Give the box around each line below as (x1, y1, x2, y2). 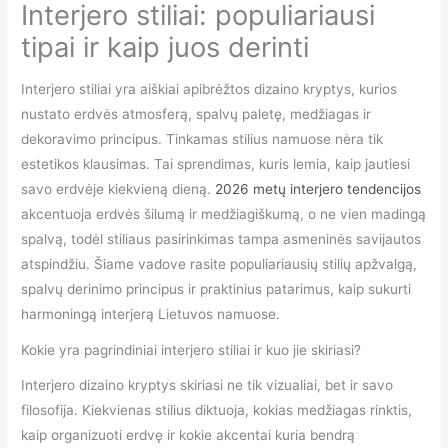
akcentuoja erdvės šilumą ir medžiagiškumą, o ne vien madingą (21, 206, 427, 223)
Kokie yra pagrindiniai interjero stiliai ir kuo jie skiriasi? (21, 342, 362, 359)
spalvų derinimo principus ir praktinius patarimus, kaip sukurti (21, 281, 412, 298)
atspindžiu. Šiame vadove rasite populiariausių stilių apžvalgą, (21, 256, 418, 273)
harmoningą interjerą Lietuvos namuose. (21, 306, 281, 323)
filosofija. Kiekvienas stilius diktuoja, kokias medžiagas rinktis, (21, 401, 413, 418)
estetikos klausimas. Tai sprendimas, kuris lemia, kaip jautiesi (21, 156, 411, 173)
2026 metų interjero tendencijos (215, 181, 422, 198)
